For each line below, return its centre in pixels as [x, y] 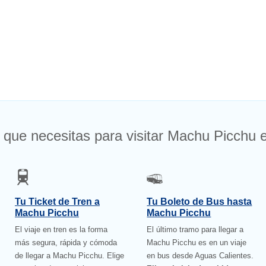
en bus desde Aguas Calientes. [200, 256]
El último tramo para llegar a [195, 230]
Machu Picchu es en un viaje [197, 243]
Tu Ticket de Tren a [57, 202]
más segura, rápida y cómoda [66, 243]
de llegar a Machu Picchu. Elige [69, 256]
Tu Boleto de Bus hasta [199, 202]
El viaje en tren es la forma [61, 230]
